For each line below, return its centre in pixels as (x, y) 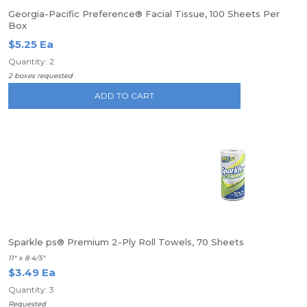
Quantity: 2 (31, 61)
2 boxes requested (40, 76)
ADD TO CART (125, 96)
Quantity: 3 (31, 290)
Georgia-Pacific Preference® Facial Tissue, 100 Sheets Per (144, 14)
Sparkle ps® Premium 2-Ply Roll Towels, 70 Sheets (126, 242)
